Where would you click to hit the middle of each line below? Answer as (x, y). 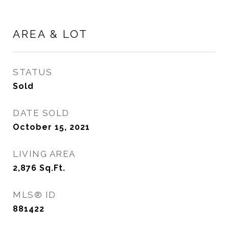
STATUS (32, 72)
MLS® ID (35, 195)
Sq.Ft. (52, 168)
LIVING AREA (44, 154)
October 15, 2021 (51, 127)
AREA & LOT (50, 34)
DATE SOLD (41, 113)
